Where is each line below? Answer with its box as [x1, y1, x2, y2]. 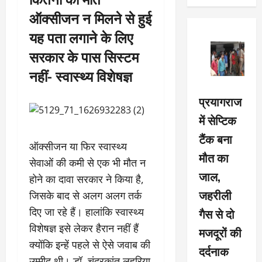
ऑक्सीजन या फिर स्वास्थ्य [29, 139, 127, 153]
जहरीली [198, 185, 232, 204]
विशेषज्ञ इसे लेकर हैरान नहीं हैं [29, 221, 139, 235]
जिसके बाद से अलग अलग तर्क [29, 188, 142, 202]
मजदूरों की [198, 223, 242, 241]
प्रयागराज [198, 92, 242, 110]
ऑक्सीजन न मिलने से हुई [29, 7, 151, 28]
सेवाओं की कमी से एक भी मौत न [29, 156, 146, 170]
